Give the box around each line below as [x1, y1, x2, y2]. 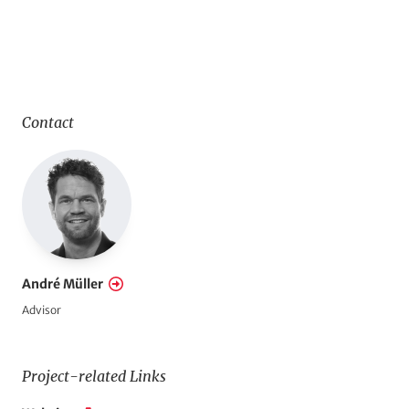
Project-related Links [22, 367, 166, 385]
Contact [22, 113, 74, 131]
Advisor [22, 303, 61, 317]
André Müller [22, 276, 103, 292]
